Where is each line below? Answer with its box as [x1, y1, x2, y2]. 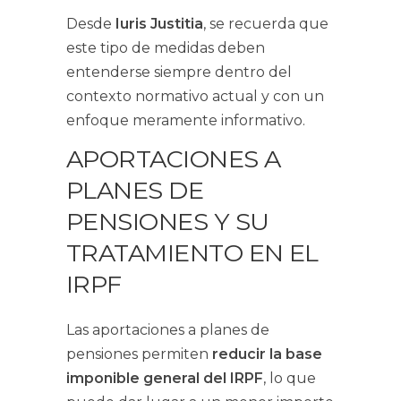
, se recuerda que [203, 15, 328, 32]
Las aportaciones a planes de [66, 321, 269, 338]
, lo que [263, 370, 316, 387]
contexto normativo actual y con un [66, 88, 324, 105]
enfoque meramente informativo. [66, 112, 305, 129]
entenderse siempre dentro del [66, 64, 292, 81]
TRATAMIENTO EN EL [66, 238, 319, 268]
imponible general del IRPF [66, 370, 263, 387]
